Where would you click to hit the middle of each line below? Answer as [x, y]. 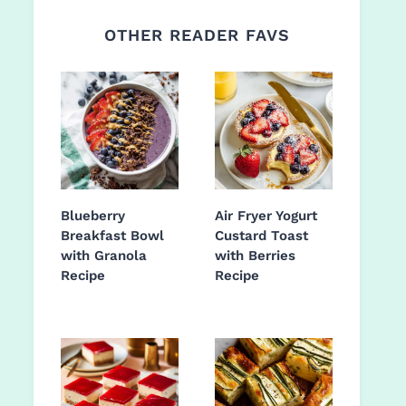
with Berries [255, 256]
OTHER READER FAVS [197, 35]
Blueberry [93, 216]
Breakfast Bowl [112, 236]
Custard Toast [261, 236]
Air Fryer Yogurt [266, 216]
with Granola [104, 256]
